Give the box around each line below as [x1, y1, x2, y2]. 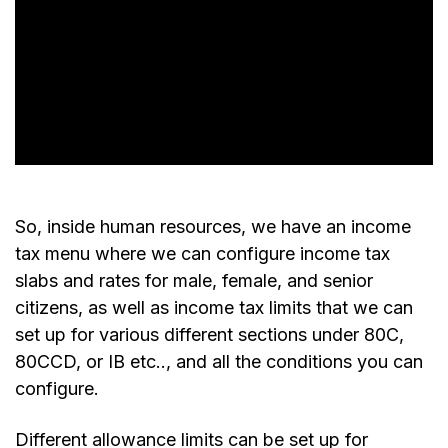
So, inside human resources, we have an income [15, 216, 411, 238]
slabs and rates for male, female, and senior [15, 270, 373, 292]
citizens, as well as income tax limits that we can [15, 297, 413, 319]
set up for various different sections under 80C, [15, 324, 404, 346]
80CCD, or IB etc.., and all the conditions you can [15, 351, 423, 373]
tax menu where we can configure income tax [15, 243, 390, 265]
